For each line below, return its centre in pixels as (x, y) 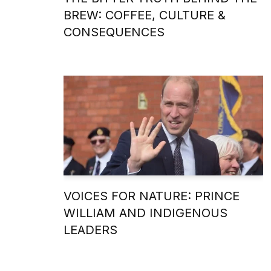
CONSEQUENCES (114, 32)
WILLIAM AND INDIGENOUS (145, 213)
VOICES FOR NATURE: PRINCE (152, 196)
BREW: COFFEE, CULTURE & (145, 15)
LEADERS (90, 230)
